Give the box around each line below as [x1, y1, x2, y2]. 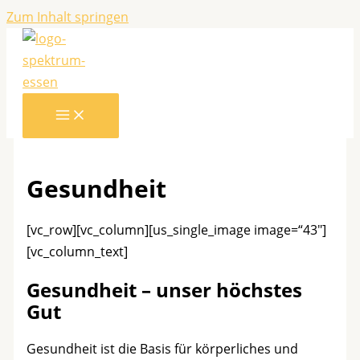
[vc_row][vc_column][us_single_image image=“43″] [26, 220, 326, 239]
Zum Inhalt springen [6, 8, 129, 26]
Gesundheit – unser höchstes [26, 276, 302, 303]
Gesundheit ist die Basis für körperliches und [26, 339, 298, 358]
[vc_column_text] [26, 242, 128, 260]
